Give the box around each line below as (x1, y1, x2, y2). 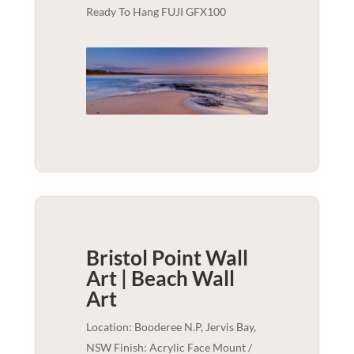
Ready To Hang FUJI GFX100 (85, 5, 226, 19)
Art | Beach (85, 265, 188, 292)
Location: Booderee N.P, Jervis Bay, (85, 320, 256, 334)
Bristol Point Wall (85, 245, 248, 271)
